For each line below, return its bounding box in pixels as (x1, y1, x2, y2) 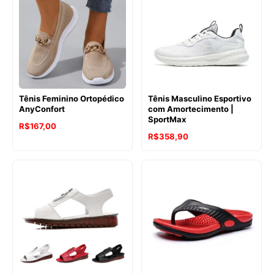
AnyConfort (19, 104, 65, 114)
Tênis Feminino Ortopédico (19, 94, 124, 104)
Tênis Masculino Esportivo (148, 94, 251, 104)
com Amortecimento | (148, 104, 234, 114)
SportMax (148, 114, 186, 125)
